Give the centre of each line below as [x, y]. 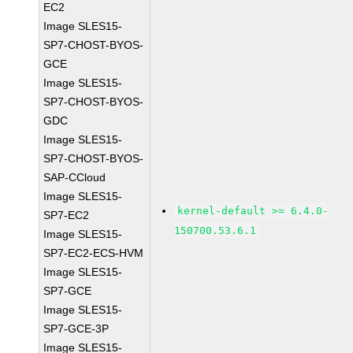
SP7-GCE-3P [76, 329]
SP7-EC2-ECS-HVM [94, 253]
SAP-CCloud [75, 177]
